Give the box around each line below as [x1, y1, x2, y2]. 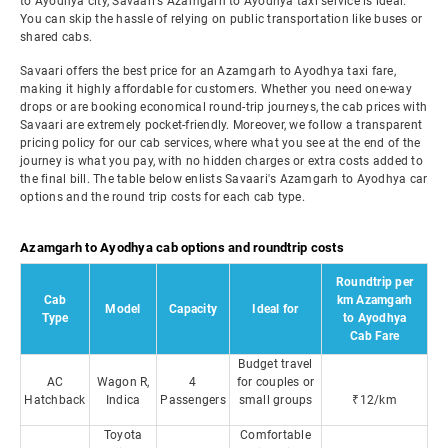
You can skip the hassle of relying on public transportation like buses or [20, 12, 423, 26]
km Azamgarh [336, 293, 413, 307]
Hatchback [24, 393, 86, 407]
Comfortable [240, 428, 311, 442]
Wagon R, [96, 375, 150, 389]
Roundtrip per [335, 275, 414, 289]
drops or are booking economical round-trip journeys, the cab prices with [20, 100, 427, 114]
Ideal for [252, 302, 299, 316]
